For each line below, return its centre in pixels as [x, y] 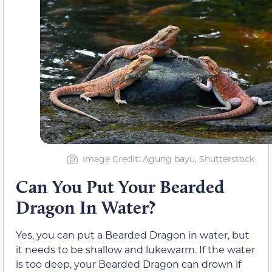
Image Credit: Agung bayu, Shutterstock [168, 158]
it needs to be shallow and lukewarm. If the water [135, 249]
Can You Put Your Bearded [120, 186]
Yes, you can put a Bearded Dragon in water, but [133, 234]
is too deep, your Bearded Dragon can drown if [128, 263]
